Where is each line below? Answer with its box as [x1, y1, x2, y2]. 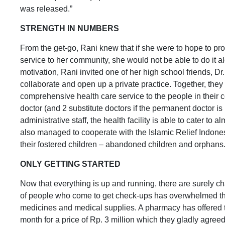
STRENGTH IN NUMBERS [20, 24, 119, 33]
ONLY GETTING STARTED [20, 160, 121, 168]
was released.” [20, 5, 74, 13]
